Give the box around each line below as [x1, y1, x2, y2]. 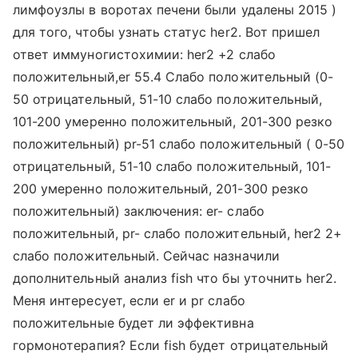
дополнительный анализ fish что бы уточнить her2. [13, 270, 337, 286]
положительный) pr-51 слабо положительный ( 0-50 [13, 136, 345, 152]
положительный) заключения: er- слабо [13, 203, 265, 219]
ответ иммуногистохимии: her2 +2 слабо [13, 46, 276, 62]
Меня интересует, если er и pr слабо [13, 292, 245, 308]
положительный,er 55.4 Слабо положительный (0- [13, 69, 334, 85]
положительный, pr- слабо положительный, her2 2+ [13, 225, 343, 241]
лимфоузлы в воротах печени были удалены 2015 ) [13, 2, 337, 18]
